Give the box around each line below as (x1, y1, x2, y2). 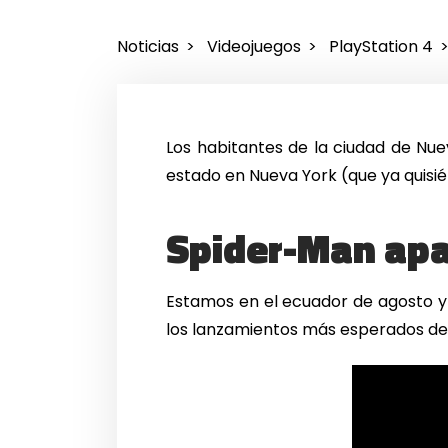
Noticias (117, 35, 179, 59)
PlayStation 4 (328, 35, 433, 59)
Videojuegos (206, 35, 301, 59)
